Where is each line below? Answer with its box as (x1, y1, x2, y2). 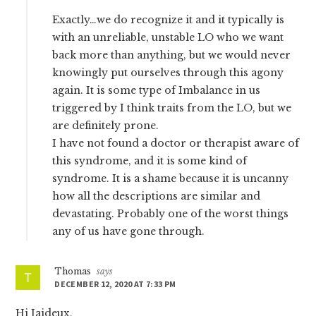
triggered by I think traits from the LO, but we (52, 102, 292, 115)
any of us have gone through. (52, 225, 205, 238)
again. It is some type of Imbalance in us (52, 84, 261, 97)
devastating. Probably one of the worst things (52, 207, 289, 221)
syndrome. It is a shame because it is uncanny (52, 172, 289, 186)
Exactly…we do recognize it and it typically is (52, 13, 285, 27)
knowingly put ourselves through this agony (52, 66, 284, 80)
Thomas (54, 266, 92, 277)
